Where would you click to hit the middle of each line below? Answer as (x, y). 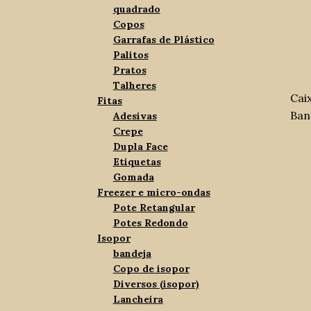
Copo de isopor (151, 269)
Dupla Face (140, 147)
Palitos (131, 55)
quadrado (136, 9)
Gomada (133, 177)
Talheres (134, 86)
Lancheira (138, 300)
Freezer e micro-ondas (154, 193)
